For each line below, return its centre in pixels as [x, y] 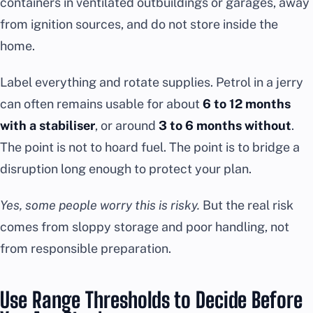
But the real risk [247, 205]
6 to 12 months [247, 103]
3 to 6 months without [225, 125]
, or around [127, 125]
